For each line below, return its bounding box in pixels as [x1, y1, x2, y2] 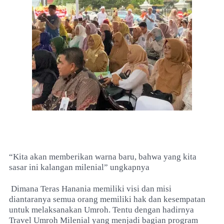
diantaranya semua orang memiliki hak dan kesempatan [9, 194, 205, 204]
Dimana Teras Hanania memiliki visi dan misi [9, 184, 171, 193]
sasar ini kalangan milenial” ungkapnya [9, 162, 149, 172]
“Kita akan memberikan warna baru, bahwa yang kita [9, 152, 196, 161]
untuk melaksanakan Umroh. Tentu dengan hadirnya [9, 205, 194, 214]
